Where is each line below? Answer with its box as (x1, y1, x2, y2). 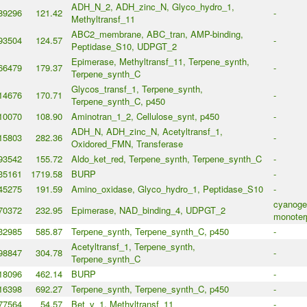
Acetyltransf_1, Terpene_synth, (71, 240, 195, 254)
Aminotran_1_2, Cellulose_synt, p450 (71, 110, 219, 123)
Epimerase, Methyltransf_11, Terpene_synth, (71, 55, 249, 69)
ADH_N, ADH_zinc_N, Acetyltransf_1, (71, 125, 223, 138)
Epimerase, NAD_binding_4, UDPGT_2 (71, 204, 225, 217)
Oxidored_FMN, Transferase (71, 137, 183, 151)
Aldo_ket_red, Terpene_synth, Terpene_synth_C (71, 152, 262, 166)
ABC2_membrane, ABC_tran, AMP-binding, (71, 27, 243, 41)
